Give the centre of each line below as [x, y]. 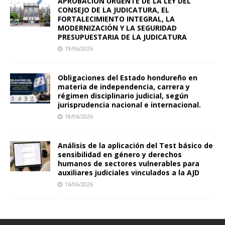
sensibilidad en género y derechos [120, 154]
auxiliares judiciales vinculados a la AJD [129, 172]
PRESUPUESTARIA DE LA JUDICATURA [122, 37]
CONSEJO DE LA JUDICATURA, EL [114, 10]
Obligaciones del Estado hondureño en [128, 77]
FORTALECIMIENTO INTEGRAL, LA [116, 19]
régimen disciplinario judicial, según [123, 95]
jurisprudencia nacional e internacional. [129, 104]
